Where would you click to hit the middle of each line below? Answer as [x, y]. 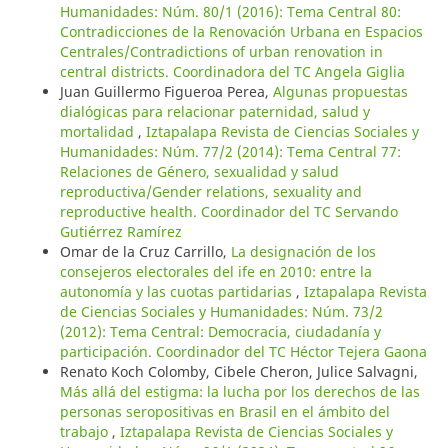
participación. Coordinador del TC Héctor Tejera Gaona [243, 351]
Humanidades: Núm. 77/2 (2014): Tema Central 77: [230, 151]
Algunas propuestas [340, 91]
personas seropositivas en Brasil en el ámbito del [224, 411]
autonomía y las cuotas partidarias [177, 291]
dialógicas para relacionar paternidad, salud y [214, 111]
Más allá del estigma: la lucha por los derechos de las [239, 391]
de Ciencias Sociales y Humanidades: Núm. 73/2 [221, 311]
